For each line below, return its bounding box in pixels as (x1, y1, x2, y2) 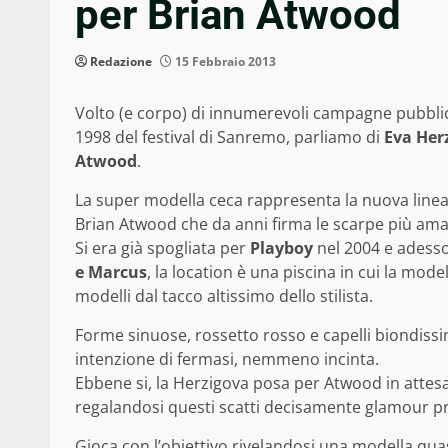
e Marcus (75, 261, 147, 284)
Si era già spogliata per (75, 237, 250, 260)
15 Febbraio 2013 (172, 53, 276, 71)
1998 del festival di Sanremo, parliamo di (75, 126, 384, 149)
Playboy (250, 237, 313, 260)
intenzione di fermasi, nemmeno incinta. (75, 348, 379, 371)
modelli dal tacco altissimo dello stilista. (75, 285, 373, 308)
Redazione (90, 53, 152, 71)
